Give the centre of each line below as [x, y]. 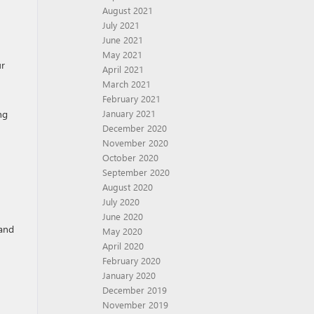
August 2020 [128, 187]
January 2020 [129, 275]
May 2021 [122, 54]
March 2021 [127, 84]
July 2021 [121, 25]
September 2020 [136, 172]
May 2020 [122, 231]
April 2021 [123, 69]
